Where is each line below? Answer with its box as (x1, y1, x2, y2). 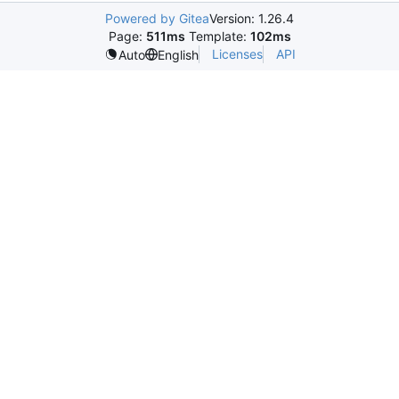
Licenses (211, 46, 263, 62)
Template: (184, 28, 250, 45)
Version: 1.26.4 (209, 11, 294, 27)
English (157, 46, 199, 62)
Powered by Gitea (105, 11, 209, 27)
